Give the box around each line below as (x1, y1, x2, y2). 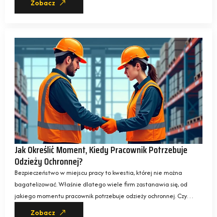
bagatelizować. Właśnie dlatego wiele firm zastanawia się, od (15, 179, 187, 189)
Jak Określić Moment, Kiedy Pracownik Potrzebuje (15, 141, 187, 157)
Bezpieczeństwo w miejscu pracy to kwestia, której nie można (15, 168, 182, 177)
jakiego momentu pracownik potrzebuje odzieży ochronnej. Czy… (15, 191, 194, 201)
